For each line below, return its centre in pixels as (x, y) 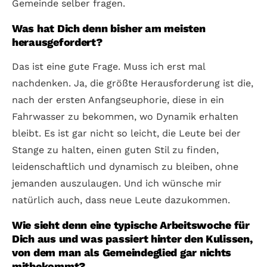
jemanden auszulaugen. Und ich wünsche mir (117, 183)
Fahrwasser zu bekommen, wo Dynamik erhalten (125, 116)
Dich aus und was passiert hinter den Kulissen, (132, 238)
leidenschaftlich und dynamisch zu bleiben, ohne (125, 166)
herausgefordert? (57, 42)
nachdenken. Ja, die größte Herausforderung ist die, (133, 83)
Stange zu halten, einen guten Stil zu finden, (115, 150)
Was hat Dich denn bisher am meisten (109, 28)
